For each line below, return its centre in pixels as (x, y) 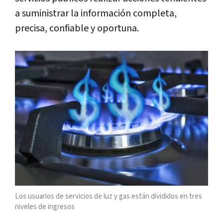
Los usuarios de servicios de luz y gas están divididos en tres (109, 196)
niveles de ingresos (45, 207)
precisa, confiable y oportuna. (77, 29)
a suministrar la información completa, (96, 14)
